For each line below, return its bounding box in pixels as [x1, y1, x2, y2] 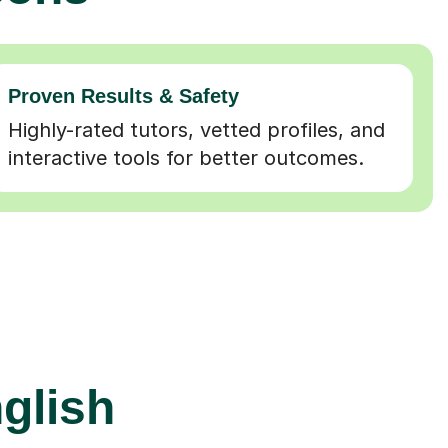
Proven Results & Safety [8, 84, 240, 107]
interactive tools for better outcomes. [8, 145, 365, 170]
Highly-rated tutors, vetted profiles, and [8, 117, 386, 142]
